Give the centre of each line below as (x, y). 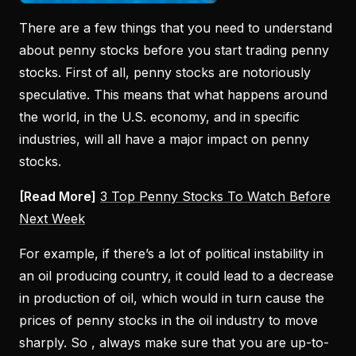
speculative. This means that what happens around (173, 94)
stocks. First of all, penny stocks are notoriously (165, 72)
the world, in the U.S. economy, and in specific (159, 116)
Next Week (52, 218)
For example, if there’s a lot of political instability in (171, 253)
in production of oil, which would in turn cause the (172, 298)
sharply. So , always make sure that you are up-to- (174, 342)
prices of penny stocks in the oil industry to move (168, 320)
